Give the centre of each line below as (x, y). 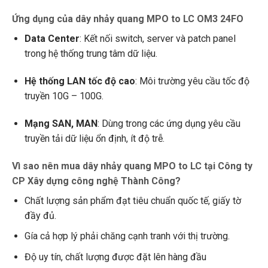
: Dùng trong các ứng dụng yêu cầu (169, 124)
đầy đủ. (40, 215)
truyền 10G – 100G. (64, 96)
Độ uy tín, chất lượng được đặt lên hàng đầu (115, 257)
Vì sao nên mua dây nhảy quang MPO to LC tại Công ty (132, 166)
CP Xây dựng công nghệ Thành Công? (96, 181)
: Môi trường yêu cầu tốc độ (192, 81)
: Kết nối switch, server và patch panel (157, 39)
